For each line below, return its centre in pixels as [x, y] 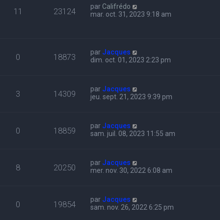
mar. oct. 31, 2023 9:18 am [131, 14]
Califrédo [117, 7]
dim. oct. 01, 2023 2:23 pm [131, 60]
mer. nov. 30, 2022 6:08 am [132, 171]
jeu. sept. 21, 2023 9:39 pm [132, 97]
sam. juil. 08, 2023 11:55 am [133, 134]
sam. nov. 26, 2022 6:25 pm [132, 207]
